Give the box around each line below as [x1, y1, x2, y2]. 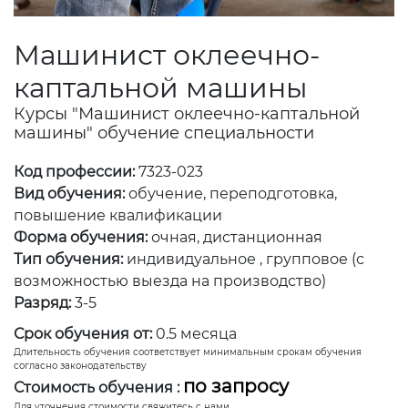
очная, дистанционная [151, 228, 322, 246]
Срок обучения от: [14, 324, 152, 342]
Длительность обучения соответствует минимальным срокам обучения [14, 345, 362, 358]
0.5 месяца [156, 324, 237, 342]
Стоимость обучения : [14, 378, 179, 396]
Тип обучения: [14, 250, 123, 268]
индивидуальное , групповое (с [127, 250, 364, 268]
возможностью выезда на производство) [14, 271, 326, 290]
